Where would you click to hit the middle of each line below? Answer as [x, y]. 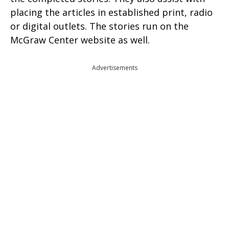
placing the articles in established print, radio [111, 12]
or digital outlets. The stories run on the [99, 26]
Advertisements [114, 68]
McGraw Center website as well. [80, 40]
